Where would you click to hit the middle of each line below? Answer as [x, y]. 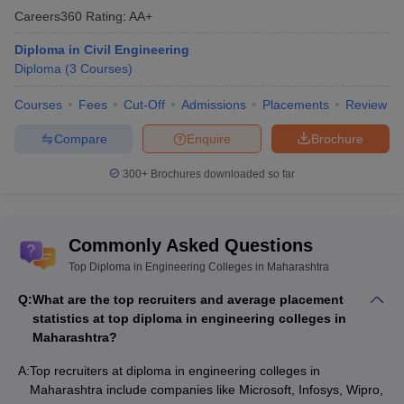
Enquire [209, 138]
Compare [80, 138]
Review [366, 105]
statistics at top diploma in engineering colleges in [189, 318]
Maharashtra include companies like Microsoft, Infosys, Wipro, [207, 390]
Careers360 [48, 16]
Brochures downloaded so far [221, 174]
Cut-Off [144, 105]
